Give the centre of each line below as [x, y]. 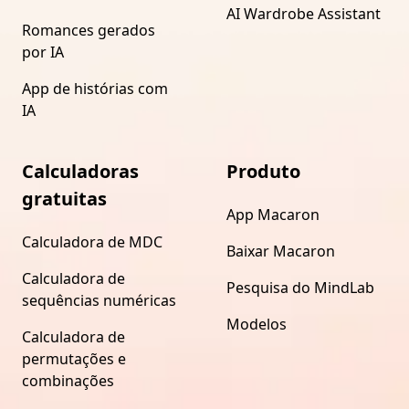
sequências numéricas [99, 300]
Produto [263, 171]
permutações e [74, 358]
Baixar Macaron [281, 251]
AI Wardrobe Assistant [304, 13]
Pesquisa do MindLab [300, 287]
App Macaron [273, 214]
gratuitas [64, 198]
